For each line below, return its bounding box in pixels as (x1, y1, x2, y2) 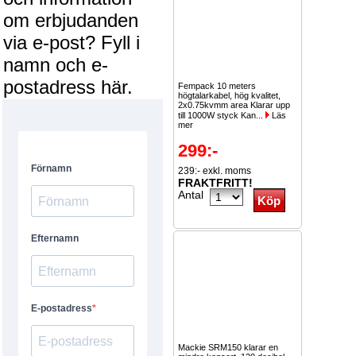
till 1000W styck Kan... (178, 110, 265, 120)
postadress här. (3, 76, 133, 98)
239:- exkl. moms (178, 165, 251, 176)
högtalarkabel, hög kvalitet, (178, 91, 281, 100)
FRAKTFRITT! (178, 176, 253, 189)
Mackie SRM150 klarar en (178, 342, 278, 352)
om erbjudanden (3, 10, 138, 31)
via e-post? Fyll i (3, 32, 140, 53)
